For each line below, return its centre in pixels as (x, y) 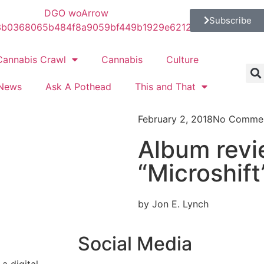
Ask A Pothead (78, 87)
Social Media (135, 244)
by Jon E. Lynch (173, 204)
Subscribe (230, 20)
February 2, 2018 (175, 119)
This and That (165, 87)
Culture (182, 60)
